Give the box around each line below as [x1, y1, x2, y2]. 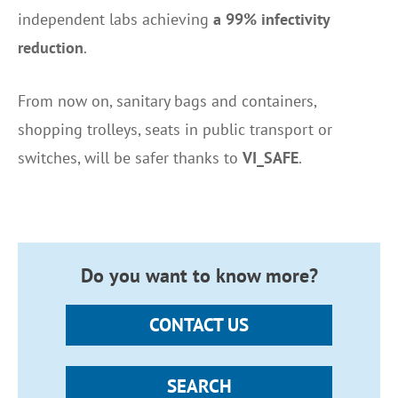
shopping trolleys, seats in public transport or [18, 119, 332, 140]
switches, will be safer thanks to [18, 147, 243, 169]
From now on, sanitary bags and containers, [18, 91, 316, 112]
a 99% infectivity [213, 8, 330, 29]
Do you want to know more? [80, 262, 318, 288]
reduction [18, 36, 84, 58]
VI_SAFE [243, 147, 298, 169]
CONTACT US [149, 312, 249, 337]
